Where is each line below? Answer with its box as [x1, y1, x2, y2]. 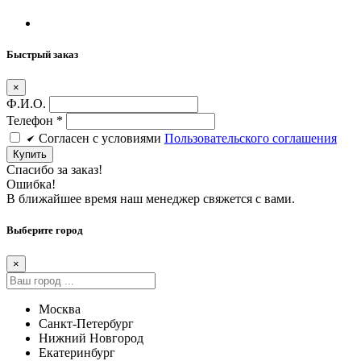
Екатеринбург [39, 345, 115, 359]
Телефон [6, 114, 56, 128]
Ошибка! [6, 177, 56, 192]
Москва [39, 301, 81, 316]
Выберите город [6, 224, 83, 237]
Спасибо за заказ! [6, 163, 102, 177]
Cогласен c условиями [39, 131, 164, 146]
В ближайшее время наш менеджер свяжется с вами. [6, 192, 295, 206]
